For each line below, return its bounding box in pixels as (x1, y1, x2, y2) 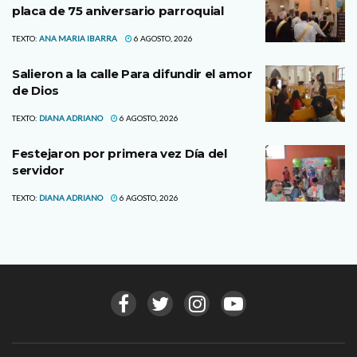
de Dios (12, 82, 59, 98)
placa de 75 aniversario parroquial (12, 2, 224, 18)
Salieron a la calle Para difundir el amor (12, 65, 253, 81)
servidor (12, 162, 65, 178)
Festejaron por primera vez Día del (12, 145, 227, 161)
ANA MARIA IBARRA (39, 33, 117, 43)
